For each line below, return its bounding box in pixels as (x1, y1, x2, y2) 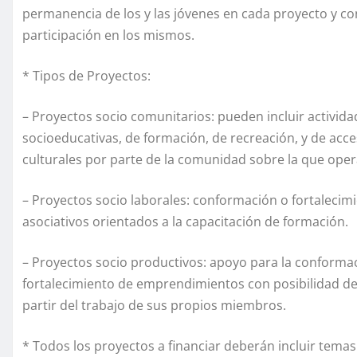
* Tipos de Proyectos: (22, 66, 151, 84)
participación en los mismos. (22, 25, 194, 44)
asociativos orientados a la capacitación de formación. (22, 212, 348, 230)
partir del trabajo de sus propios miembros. (22, 296, 286, 314)
